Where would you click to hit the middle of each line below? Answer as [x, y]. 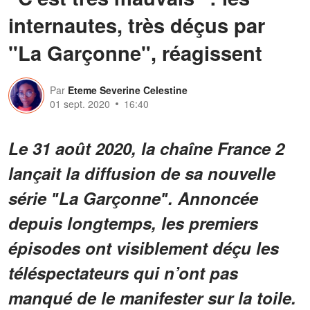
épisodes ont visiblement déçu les [144, 247]
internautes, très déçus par [137, 25]
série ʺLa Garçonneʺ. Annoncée [133, 198]
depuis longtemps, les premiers [133, 222]
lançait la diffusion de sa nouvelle [142, 173]
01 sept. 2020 [80, 103]
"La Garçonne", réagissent [135, 52]
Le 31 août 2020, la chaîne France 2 [146, 148]
